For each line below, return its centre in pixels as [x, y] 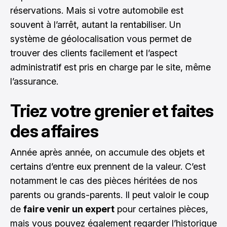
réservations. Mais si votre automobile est [97, 10]
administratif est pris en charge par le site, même [110, 67]
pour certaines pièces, [161, 209]
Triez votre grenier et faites [112, 111]
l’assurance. [34, 81]
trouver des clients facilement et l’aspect [94, 53]
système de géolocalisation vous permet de [101, 39]
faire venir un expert [69, 209]
